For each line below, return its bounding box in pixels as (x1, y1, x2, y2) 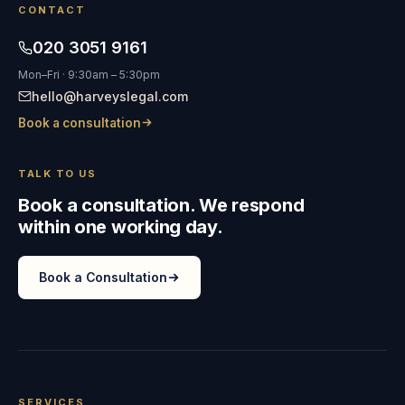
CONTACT (18, 3, 86, 16)
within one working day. (18, 215, 223, 238)
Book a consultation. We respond (18, 193, 305, 216)
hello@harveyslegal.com (32, 89, 188, 104)
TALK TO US (18, 166, 97, 180)
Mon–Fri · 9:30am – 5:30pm (18, 67, 160, 81)
